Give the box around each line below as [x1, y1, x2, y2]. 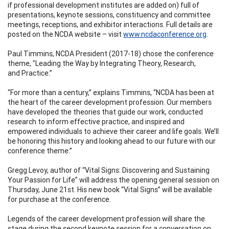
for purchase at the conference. [8, 194, 111, 204]
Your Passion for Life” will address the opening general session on [8, 175, 219, 185]
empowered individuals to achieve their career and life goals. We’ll [8, 126, 219, 136]
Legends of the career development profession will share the [8, 214, 205, 223]
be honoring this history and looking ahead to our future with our [8, 136, 216, 146]
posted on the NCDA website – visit [8, 29, 123, 39]
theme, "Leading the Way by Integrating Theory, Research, [8, 58, 196, 68]
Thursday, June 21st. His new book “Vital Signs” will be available [8, 185, 212, 194]
